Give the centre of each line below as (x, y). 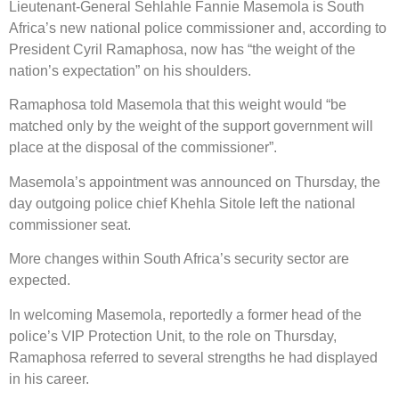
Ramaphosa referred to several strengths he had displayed (193, 357)
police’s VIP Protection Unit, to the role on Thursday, (173, 336)
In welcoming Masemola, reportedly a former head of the (185, 314)
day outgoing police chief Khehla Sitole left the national (182, 203)
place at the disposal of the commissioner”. (143, 148)
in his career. (49, 379)
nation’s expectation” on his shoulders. (130, 70)
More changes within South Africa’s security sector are (179, 259)
